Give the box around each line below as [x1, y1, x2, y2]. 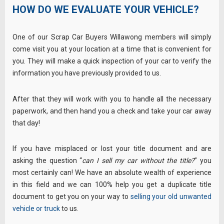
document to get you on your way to [12, 192, 130, 201]
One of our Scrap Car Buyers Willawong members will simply [12, 33, 211, 41]
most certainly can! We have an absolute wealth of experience [12, 168, 211, 177]
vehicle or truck [12, 204, 60, 213]
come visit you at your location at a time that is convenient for [12, 45, 211, 53]
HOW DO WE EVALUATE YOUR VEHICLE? [12, 3, 199, 16]
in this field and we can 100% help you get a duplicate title [12, 180, 211, 189]
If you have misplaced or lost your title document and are [12, 144, 211, 153]
